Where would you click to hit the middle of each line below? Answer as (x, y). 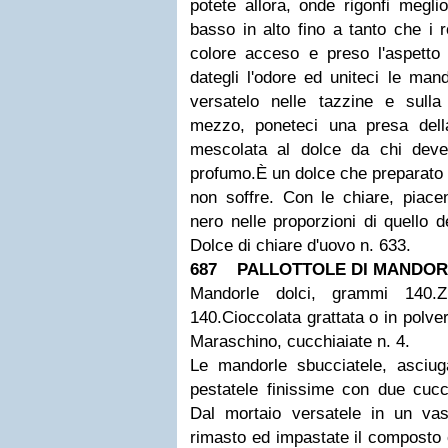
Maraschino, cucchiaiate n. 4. (300, 341)
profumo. (223, 173)
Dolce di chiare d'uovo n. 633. (300, 245)
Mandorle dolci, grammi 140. (313, 293)
